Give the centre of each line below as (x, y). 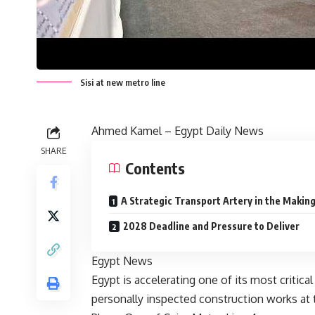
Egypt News (122, 261)
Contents (155, 168)
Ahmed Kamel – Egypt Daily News (178, 131)
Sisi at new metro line (123, 83)
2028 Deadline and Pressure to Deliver (211, 226)
